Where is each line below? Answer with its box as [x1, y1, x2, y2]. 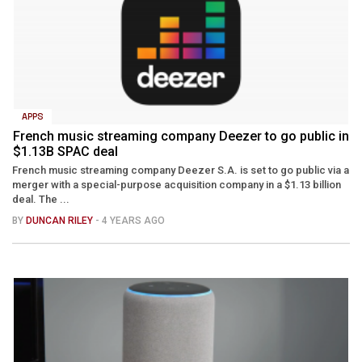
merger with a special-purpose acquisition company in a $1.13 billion [12, 178, 341, 191]
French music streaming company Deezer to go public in [13, 128, 349, 144]
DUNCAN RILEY [26, 214, 95, 226]
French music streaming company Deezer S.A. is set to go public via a [12, 163, 349, 176]
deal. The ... [12, 192, 69, 205]
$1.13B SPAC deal [13, 143, 118, 159]
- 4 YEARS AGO [95, 214, 165, 226]
